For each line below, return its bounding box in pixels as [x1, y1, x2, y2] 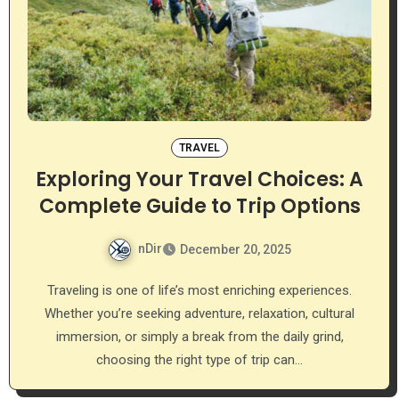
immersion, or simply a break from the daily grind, [55, 328, 344, 345]
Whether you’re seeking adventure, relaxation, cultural [45, 305, 354, 322]
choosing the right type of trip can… [96, 351, 303, 368]
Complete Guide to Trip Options [38, 191, 361, 220]
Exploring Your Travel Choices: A [36, 165, 363, 193]
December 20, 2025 [180, 241, 291, 256]
